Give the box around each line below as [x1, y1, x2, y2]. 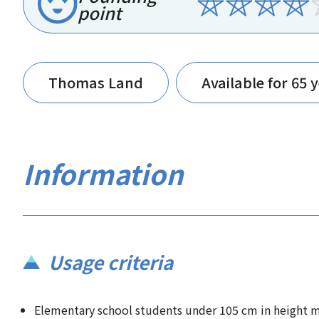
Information [23, 154, 183, 194]
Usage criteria [48, 249, 173, 276]
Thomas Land [48, 72, 143, 93]
